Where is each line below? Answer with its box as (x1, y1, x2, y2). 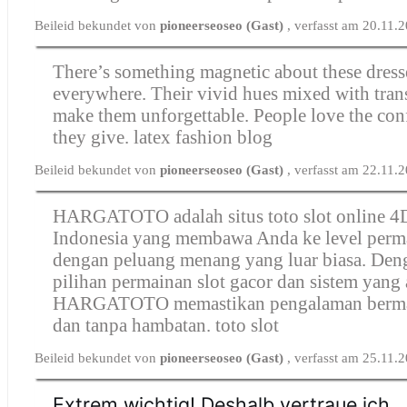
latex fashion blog (134, 125, 273, 148)
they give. (53, 125, 134, 148)
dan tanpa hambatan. (53, 313, 216, 336)
